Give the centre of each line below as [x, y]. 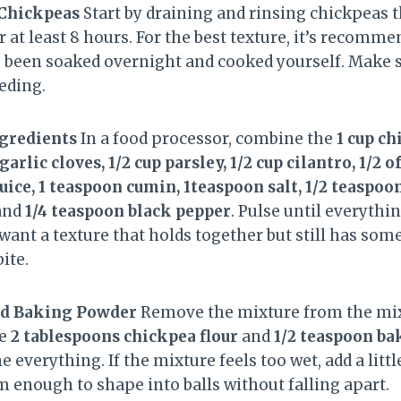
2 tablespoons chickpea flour [124, 336]
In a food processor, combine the [207, 138]
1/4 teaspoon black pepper [128, 211]
